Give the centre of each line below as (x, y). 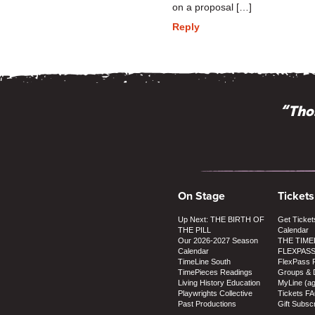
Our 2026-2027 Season (218, 240)
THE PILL (194, 230)
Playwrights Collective (215, 293)
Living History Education (219, 282)
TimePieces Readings (215, 272)
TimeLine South (204, 261)
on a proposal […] (212, 7)
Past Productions (207, 303)
